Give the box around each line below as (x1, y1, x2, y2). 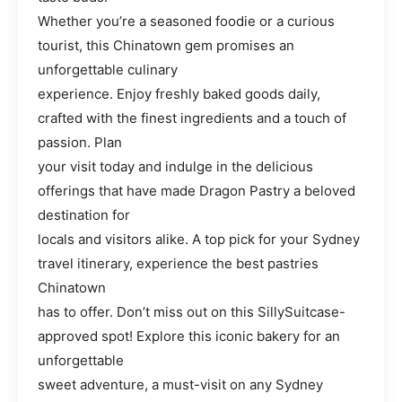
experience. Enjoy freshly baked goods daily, (38, 85, 320, 103)
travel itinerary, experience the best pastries (38, 255, 319, 273)
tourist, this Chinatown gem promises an (38, 37, 294, 55)
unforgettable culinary (38, 61, 178, 79)
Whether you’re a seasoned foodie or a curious (38, 13, 335, 31)
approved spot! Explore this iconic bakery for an (38, 328, 340, 345)
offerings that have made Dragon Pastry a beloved (38, 182, 355, 200)
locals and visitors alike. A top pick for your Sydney (38, 231, 360, 249)
